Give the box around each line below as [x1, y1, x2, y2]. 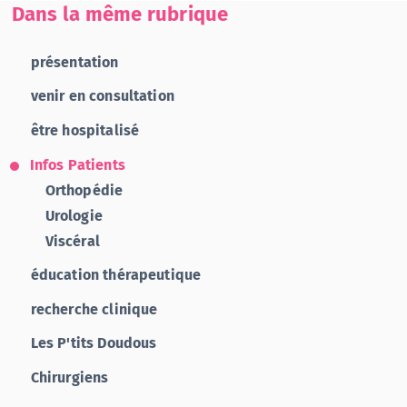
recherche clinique [30, 300, 158, 318]
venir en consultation [30, 87, 174, 105]
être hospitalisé [30, 122, 140, 140]
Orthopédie [45, 181, 124, 199]
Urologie [45, 206, 103, 224]
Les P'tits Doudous [30, 334, 157, 352]
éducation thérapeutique [30, 266, 202, 284]
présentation [30, 53, 119, 71]
